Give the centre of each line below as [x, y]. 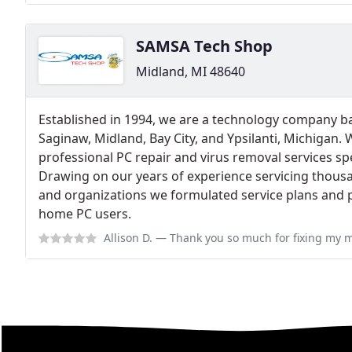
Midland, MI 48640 [191, 71]
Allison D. [128, 237]
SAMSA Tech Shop [204, 46]
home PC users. [85, 213]
